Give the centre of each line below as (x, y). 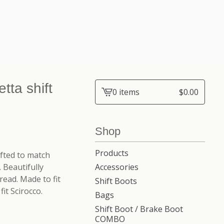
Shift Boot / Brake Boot (139, 209)
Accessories (117, 167)
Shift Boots (116, 181)
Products (112, 153)
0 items (126, 92)
